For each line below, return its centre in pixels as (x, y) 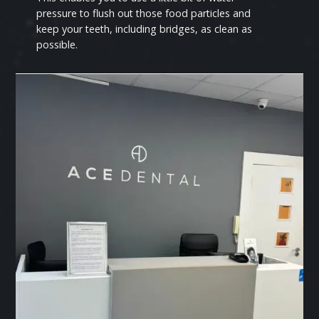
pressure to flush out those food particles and (144, 14)
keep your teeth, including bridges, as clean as (145, 29)
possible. (57, 45)
